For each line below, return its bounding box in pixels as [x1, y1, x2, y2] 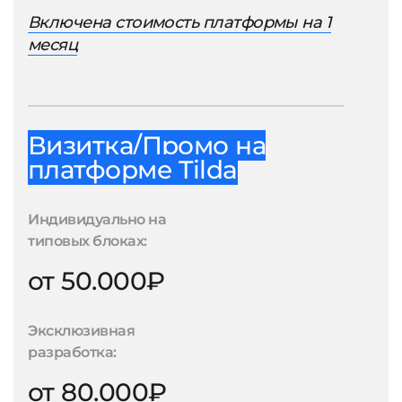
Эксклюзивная [28, 322, 135, 339]
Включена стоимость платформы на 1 [28, 13, 332, 32]
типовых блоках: [28, 232, 147, 249]
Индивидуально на [28, 211, 167, 228]
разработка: [28, 344, 117, 361]
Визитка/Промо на [28, 130, 267, 161]
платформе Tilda [28, 154, 238, 185]
